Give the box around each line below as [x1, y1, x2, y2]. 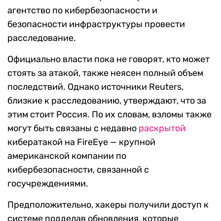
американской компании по [7, 150, 126, 162]
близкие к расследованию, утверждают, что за [7, 95, 206, 107]
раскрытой [139, 123, 185, 134]
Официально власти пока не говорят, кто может [7, 54, 210, 65]
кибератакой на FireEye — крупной [7, 137, 155, 148]
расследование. [7, 33, 76, 44]
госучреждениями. [7, 178, 88, 189]
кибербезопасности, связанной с [7, 164, 149, 176]
